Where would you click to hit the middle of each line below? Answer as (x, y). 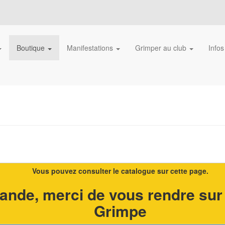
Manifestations (91, 48)
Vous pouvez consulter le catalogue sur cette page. (120, 171)
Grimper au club (162, 48)
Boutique (32, 48)
